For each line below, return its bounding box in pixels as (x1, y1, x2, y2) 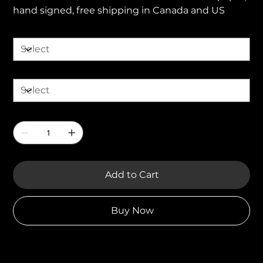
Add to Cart (105, 168, 159, 180)
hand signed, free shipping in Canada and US (13, 4, 225, 16)
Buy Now (110, 204, 154, 216)
